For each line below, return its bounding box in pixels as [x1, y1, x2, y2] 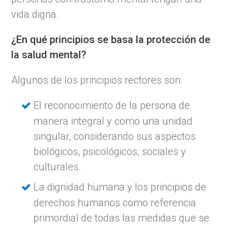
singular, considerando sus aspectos [33, 130, 196, 142]
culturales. [33, 160, 82, 173]
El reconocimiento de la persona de [33, 99, 191, 111]
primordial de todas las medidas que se [33, 211, 210, 224]
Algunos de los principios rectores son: [11, 73, 182, 86]
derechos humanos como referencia [33, 196, 197, 209]
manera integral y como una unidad [33, 115, 193, 127]
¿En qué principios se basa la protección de [11, 33, 211, 46]
